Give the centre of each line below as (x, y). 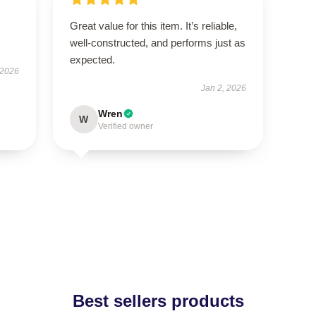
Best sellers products (158, 301)
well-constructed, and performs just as (157, 43)
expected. (93, 60)
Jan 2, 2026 (224, 88)
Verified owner (125, 126)
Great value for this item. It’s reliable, (153, 26)
